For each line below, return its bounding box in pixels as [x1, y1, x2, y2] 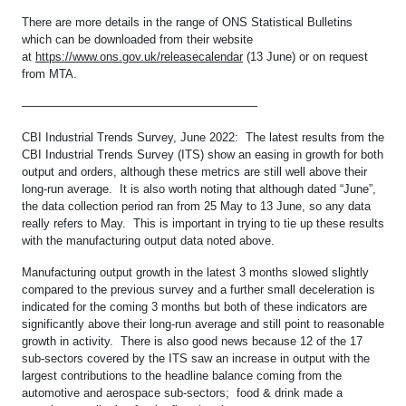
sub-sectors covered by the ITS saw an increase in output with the [22, 351, 370, 365]
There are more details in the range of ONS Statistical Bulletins [22, 14, 353, 29]
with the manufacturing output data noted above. [22, 233, 275, 247]
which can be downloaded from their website [22, 32, 253, 46]
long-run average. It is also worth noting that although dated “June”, [22, 181, 376, 196]
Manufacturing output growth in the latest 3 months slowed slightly [22, 265, 369, 279]
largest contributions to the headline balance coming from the [22, 368, 342, 382]
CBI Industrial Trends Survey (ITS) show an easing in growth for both [22, 147, 383, 161]
